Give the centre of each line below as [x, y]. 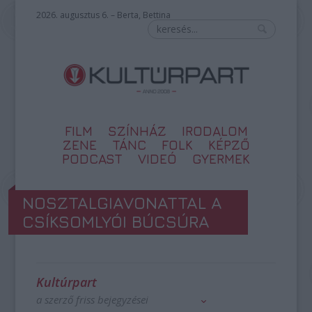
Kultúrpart [67, 282]
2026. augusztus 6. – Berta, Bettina [104, 15]
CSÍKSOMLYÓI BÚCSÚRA [116, 221]
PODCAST [92, 159]
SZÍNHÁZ [137, 131]
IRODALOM [214, 131]
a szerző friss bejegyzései [93, 299]
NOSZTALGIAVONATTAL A [123, 203]
